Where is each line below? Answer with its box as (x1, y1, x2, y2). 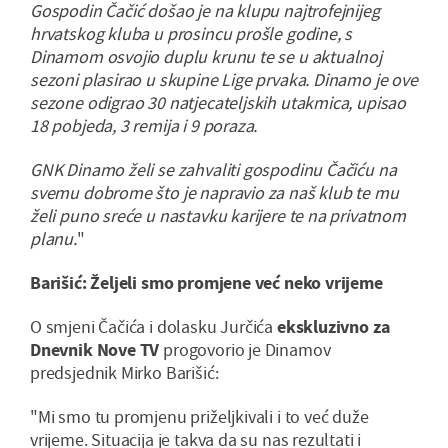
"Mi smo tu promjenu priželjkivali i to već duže (30, 405, 369, 429)
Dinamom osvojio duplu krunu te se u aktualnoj (30, 45, 382, 69)
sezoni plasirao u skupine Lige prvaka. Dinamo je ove (30, 68, 418, 92)
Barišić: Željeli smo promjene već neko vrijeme (30, 271, 383, 295)
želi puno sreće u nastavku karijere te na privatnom (30, 204, 406, 228)
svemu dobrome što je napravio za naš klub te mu (30, 181, 399, 205)
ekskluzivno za (276, 315, 390, 339)
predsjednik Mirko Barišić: (30, 361, 219, 385)
